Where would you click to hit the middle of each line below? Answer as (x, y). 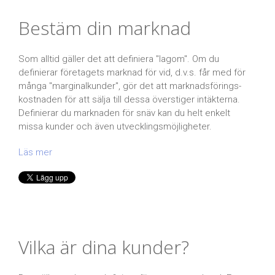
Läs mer (35, 152)
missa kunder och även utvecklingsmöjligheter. (115, 126)
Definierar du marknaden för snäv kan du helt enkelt (124, 113)
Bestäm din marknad (105, 28)
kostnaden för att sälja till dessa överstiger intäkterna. (129, 99)
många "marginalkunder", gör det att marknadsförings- (130, 86)
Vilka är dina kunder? (104, 247)
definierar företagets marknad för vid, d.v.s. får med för (132, 72)
